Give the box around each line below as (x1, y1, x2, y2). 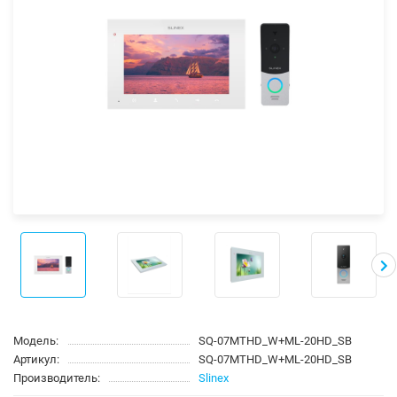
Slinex (198, 370, 229, 385)
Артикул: (13, 352, 59, 366)
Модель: (13, 333, 58, 347)
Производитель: (13, 370, 100, 385)
